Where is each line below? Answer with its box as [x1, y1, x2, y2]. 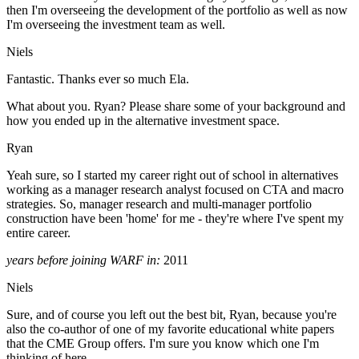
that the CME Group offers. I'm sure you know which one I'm [6, 337, 319, 351]
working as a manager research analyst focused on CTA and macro [6, 183, 344, 197]
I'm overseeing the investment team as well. [6, 18, 225, 32]
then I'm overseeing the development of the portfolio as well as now [6, 3, 348, 18]
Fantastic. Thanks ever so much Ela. [6, 72, 189, 87]
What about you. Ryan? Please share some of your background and [6, 99, 345, 114]
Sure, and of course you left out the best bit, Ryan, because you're [6, 308, 337, 322]
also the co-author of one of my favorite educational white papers [6, 322, 334, 337]
